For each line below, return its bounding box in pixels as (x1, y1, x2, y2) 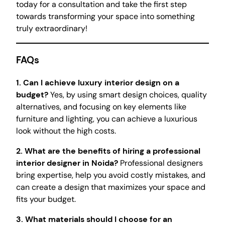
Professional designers (118, 157, 203, 168)
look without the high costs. (16, 125, 116, 136)
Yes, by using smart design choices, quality (48, 89, 207, 100)
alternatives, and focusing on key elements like (16, 101, 186, 112)
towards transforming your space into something (16, 11, 195, 22)
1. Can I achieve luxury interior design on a (16, 77, 179, 88)
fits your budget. (16, 193, 76, 204)
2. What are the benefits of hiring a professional (16, 145, 200, 156)
